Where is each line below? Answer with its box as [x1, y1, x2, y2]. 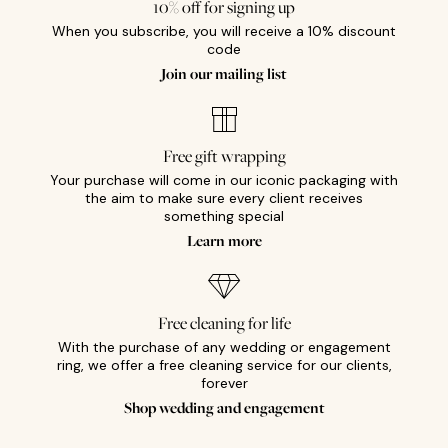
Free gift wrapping [162, 144, 286, 169]
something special [164, 207, 284, 226]
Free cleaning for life [157, 311, 291, 336]
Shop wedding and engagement [123, 396, 325, 418]
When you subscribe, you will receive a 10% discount [52, 22, 396, 41]
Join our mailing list [161, 62, 287, 84]
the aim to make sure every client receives [85, 189, 363, 208]
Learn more [186, 229, 262, 251]
